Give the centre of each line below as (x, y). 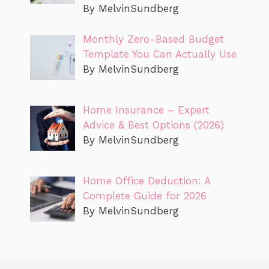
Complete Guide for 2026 (144, 196)
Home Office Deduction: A (146, 181)
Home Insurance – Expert (146, 110)
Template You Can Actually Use (159, 54)
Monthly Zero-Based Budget (153, 39)
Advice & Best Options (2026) (153, 125)
